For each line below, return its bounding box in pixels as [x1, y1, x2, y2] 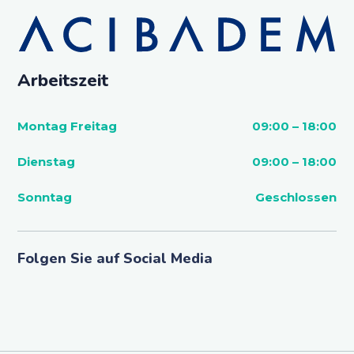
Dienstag [17, 153, 75, 169]
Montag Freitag [17, 118, 117, 134]
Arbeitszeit [17, 68, 108, 92]
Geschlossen [255, 189, 337, 205]
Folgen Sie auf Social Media [17, 248, 213, 268]
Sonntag [17, 189, 72, 205]
